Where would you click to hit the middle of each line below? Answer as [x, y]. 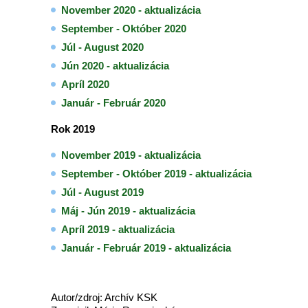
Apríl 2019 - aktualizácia [118, 229]
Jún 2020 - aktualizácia [115, 66]
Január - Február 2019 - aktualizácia [146, 248]
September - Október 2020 [124, 29]
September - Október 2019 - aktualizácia [156, 174]
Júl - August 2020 [102, 47]
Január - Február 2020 [115, 103]
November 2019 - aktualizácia [131, 155]
